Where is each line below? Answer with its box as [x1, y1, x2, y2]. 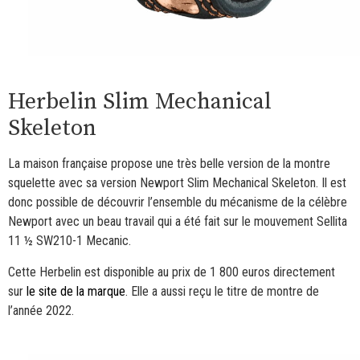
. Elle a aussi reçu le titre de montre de [125, 283, 319, 299]
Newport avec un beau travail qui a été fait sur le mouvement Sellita [8, 214, 347, 230]
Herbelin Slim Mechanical [8, 88, 272, 117]
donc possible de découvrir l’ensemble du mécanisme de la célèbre [8, 194, 347, 211]
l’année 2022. [8, 302, 74, 318]
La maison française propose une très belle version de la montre [8, 156, 330, 172]
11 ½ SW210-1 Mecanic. [8, 233, 131, 249]
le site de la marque [27, 283, 125, 299]
